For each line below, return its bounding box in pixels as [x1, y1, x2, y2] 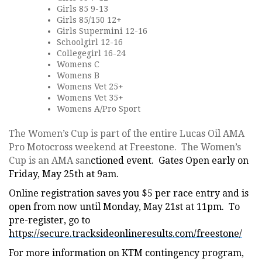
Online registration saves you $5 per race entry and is [9, 188, 249, 199]
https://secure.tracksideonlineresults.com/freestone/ [9, 228, 242, 239]
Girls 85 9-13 [57, 4, 108, 13]
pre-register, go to [9, 215, 90, 226]
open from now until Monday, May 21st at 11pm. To [9, 201, 240, 212]
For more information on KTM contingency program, [9, 247, 244, 258]
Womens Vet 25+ [57, 82, 123, 91]
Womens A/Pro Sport [57, 104, 140, 113]
